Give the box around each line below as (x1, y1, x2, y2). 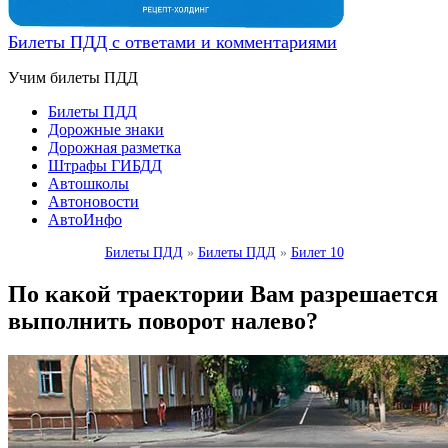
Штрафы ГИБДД (48, 157, 162, 174)
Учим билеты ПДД (8, 69, 138, 86)
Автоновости (48, 193, 139, 210)
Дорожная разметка (48, 139, 181, 156)
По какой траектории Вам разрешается (8, 280, 438, 307)
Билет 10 (290, 245, 344, 260)
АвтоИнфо (48, 211, 122, 228)
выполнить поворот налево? (8, 307, 318, 334)
